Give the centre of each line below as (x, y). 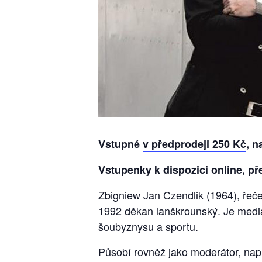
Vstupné (120, 144)
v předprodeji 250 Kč (194, 144)
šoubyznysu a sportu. (148, 226)
